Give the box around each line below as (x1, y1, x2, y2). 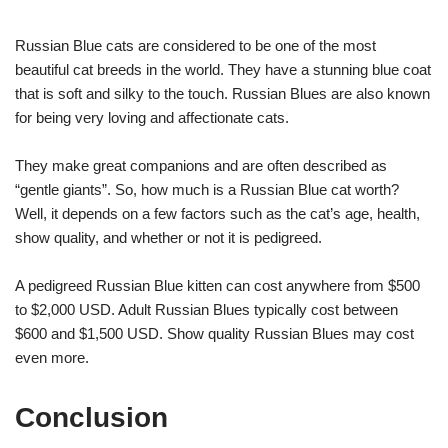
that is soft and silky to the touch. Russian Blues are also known (15, 84, 430, 102)
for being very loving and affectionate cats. (15, 108, 289, 126)
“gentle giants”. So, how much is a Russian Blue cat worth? (15, 180, 399, 198)
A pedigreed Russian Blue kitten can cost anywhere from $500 (15, 276, 420, 294)
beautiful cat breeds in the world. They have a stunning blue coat (15, 60, 431, 78)
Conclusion (15, 401, 168, 433)
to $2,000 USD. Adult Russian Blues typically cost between (15, 300, 398, 318)
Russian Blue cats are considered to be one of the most (15, 36, 376, 54)
